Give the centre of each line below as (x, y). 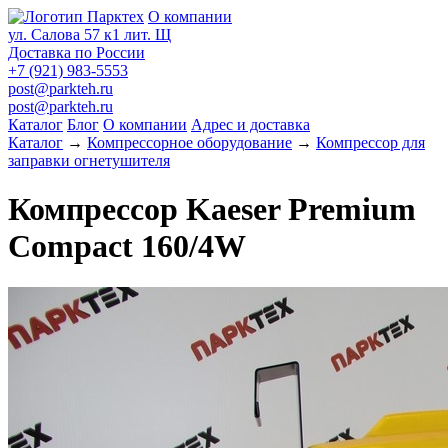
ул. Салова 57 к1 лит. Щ (89, 34)
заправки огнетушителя (89, 160)
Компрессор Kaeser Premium (212, 209)
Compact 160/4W (127, 246)
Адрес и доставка (250, 124)
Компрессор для (370, 142)
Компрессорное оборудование (189, 142)
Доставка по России (76, 52)
